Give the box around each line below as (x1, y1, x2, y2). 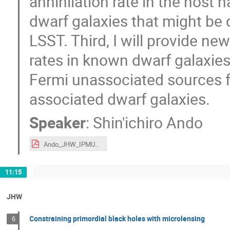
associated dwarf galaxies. (29, 88, 210, 110)
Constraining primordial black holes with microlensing (29, 213, 205, 223)
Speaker (29, 111, 86, 133)
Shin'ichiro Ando (93, 111, 203, 133)
